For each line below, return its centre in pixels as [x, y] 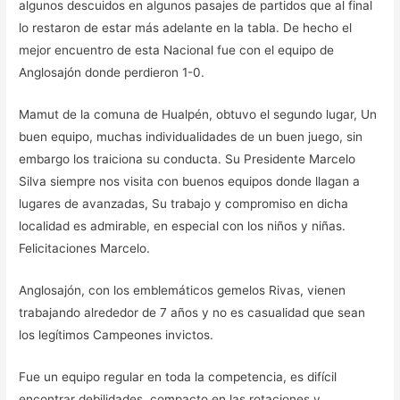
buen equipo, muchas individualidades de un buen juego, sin [191, 136]
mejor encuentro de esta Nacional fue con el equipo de [177, 50]
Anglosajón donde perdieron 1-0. [112, 73]
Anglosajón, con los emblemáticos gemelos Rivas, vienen [183, 290]
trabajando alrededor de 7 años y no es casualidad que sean [192, 312]
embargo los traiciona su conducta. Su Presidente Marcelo [187, 158]
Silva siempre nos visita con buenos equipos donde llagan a [190, 181]
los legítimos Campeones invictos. [117, 334]
